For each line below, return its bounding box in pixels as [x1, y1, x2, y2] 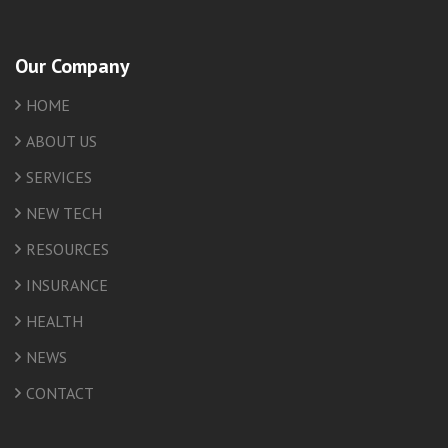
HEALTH [26, 311, 83, 332]
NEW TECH [26, 203, 102, 224]
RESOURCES [26, 239, 109, 260]
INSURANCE [26, 275, 108, 296]
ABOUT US [26, 131, 97, 152]
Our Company [15, 53, 130, 80]
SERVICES [26, 167, 92, 188]
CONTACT [26, 383, 94, 404]
